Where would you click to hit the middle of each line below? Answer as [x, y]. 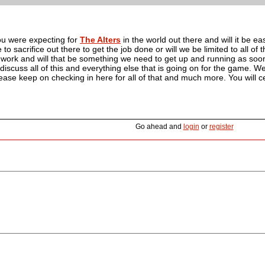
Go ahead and [159, 126]
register [221, 126]
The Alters [100, 39]
